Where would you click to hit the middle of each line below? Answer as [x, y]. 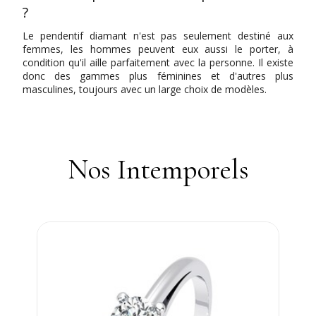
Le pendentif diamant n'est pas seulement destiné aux [158, 36]
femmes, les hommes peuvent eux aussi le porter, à [158, 49]
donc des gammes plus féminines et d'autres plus [158, 76]
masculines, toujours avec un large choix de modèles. [145, 90]
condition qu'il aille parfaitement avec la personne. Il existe [158, 63]
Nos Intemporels [158, 170]
